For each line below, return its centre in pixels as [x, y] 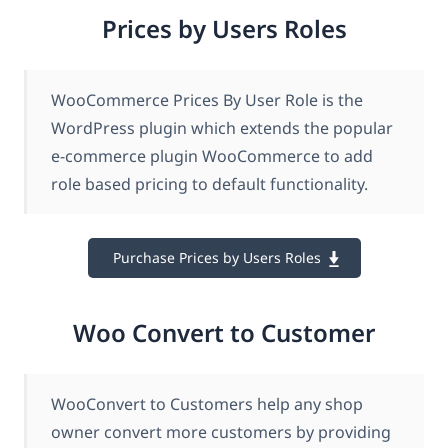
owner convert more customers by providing [221, 432]
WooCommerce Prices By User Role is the [207, 99]
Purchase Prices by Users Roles [216, 257]
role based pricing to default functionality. [209, 183]
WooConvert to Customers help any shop [207, 404]
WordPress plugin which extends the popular [222, 127]
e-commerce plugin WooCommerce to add [212, 155]
